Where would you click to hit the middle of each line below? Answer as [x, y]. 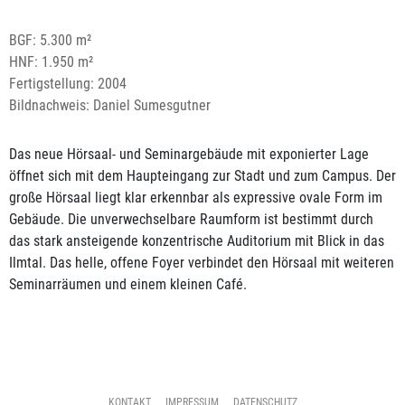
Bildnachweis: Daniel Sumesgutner [110, 105]
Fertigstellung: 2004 [68, 83]
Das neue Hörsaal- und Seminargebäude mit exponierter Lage [189, 154]
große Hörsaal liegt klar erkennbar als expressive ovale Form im [196, 197]
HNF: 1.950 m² [51, 61]
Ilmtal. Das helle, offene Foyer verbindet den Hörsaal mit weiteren [202, 262]
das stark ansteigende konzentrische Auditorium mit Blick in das [197, 240]
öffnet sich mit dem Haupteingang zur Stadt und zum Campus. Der [202, 175]
